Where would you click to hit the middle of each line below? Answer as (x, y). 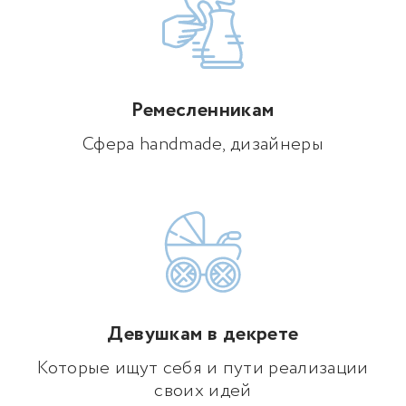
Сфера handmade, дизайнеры (203, 145)
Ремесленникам (203, 111)
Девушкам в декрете (203, 335)
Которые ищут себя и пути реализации (203, 369)
